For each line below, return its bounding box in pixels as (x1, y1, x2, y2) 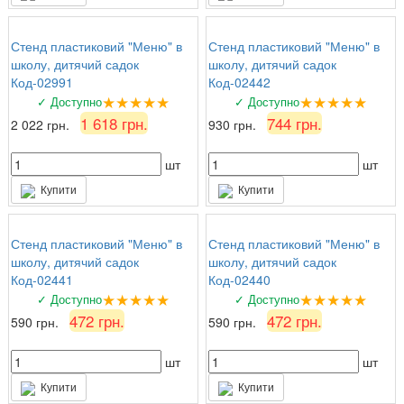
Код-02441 (11, 270, 73, 289)
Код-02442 (208, 72, 271, 91)
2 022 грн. (11, 115, 73, 133)
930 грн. (208, 115, 260, 133)
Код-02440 (208, 270, 271, 289)
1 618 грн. (80, 111, 148, 134)
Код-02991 (11, 72, 73, 91)
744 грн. (267, 111, 322, 134)
